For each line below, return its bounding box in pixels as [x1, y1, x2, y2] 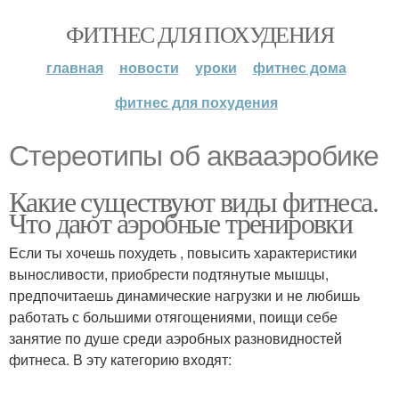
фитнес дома [252, 57, 346, 77]
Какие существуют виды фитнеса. [9, 182, 378, 220]
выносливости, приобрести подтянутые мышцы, [9, 264, 329, 284]
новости [118, 57, 179, 77]
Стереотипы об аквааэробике [9, 140, 379, 172]
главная [45, 57, 103, 77]
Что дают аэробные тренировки [9, 203, 353, 241]
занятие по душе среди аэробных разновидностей [9, 328, 342, 348]
